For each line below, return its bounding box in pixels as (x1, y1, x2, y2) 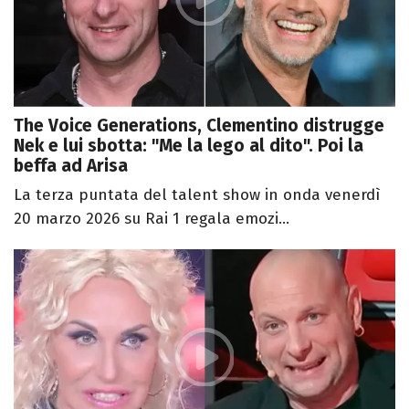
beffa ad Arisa (14, 154, 128, 176)
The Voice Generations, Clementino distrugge (14, 114, 384, 136)
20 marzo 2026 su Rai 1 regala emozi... (14, 208, 289, 228)
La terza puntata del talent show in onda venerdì (14, 184, 380, 204)
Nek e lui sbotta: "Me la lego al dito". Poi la (14, 134, 363, 156)
